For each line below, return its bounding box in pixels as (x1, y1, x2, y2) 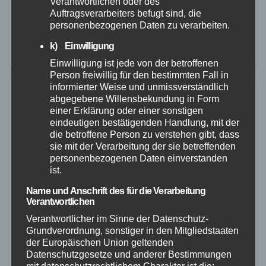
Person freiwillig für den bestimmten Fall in (49, 70, 229, 81)
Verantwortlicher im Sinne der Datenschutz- (26, 214, 208, 224)
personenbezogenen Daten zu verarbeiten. (49, 20, 230, 31)
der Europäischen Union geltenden (26, 237, 173, 248)
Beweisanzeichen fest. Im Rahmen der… (21, 48, 193, 59)
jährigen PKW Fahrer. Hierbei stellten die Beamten (21, 12, 234, 23)
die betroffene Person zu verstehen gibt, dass (49, 129, 239, 140)
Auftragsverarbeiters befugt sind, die (49, 8, 201, 19)
